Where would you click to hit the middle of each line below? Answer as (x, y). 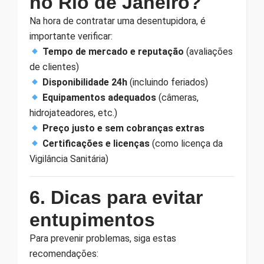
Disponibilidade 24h (85, 82)
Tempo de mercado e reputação (113, 52)
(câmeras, (178, 98)
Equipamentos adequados (100, 98)
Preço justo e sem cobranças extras (124, 128)
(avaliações (209, 52)
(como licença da (187, 144)
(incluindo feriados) (168, 82)
